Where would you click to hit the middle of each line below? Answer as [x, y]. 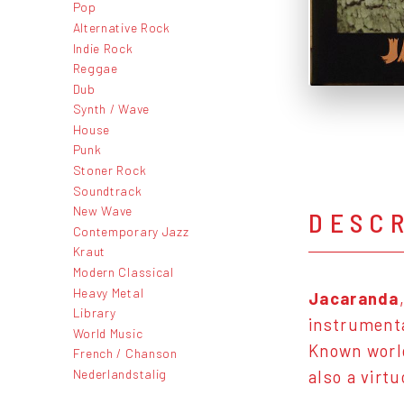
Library [94, 313]
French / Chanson [125, 353]
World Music [108, 333]
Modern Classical [123, 272]
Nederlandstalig [119, 374]
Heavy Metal [108, 292]
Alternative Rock [121, 27]
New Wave [103, 211]
